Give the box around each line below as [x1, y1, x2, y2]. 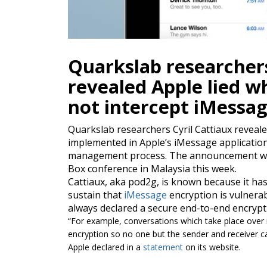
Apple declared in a [68, 241, 143, 253]
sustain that [68, 188, 124, 201]
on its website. [183, 241, 241, 253]
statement [143, 241, 183, 253]
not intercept [68, 94, 194, 119]
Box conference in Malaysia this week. [68, 162, 237, 175]
